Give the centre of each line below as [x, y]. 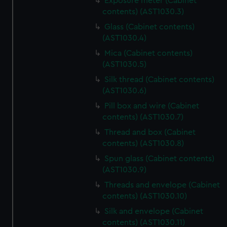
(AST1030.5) [125, 64]
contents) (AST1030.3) [143, 12]
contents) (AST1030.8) [143, 143]
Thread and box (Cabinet [150, 132]
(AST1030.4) [125, 38]
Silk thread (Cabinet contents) [160, 80]
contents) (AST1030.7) [143, 117]
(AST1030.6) [125, 91]
